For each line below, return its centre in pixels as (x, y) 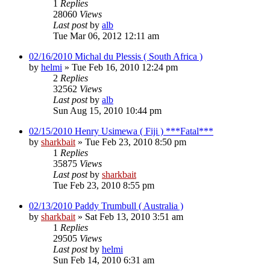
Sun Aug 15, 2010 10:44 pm (107, 110)
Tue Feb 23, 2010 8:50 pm (136, 142)
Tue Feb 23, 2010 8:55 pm (104, 185)
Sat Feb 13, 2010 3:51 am (134, 216)
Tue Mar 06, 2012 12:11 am (106, 36)
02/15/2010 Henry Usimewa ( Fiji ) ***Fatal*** (121, 131)
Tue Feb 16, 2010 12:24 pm (125, 67)
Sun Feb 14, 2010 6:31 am (104, 260)
